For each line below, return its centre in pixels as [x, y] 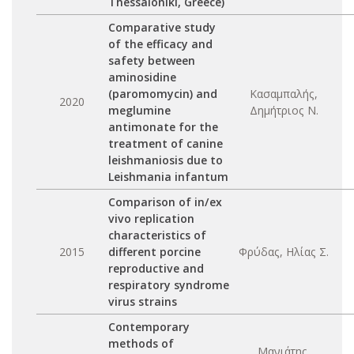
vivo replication [151, 218]
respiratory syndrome [169, 285]
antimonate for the [163, 127]
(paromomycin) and [163, 94]
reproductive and [156, 268]
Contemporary [149, 327]
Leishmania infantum [168, 177]
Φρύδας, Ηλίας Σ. [284, 252]
